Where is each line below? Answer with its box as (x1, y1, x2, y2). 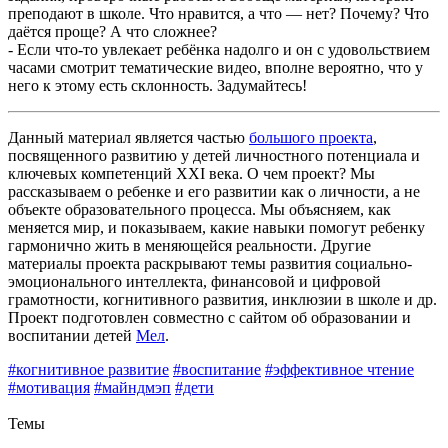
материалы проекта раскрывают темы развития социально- (8, 254, 412, 272)
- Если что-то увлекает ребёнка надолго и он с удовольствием (8, 40, 430, 58)
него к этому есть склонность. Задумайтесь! (8, 76, 307, 94)
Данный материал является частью (8, 128, 249, 146)
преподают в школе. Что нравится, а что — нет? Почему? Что (8, 4, 429, 22)
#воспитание (173, 360, 261, 378)
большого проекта (249, 128, 373, 146)
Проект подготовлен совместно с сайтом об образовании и (8, 308, 411, 326)
